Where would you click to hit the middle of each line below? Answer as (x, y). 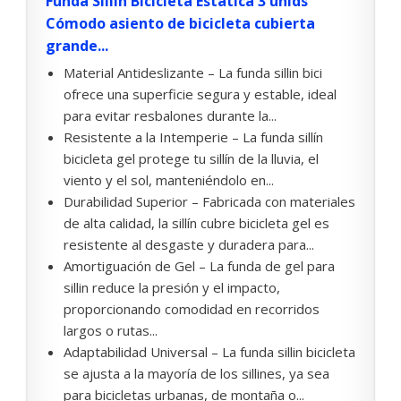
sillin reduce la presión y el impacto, (172, 288)
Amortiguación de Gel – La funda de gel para (199, 266)
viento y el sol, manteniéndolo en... (169, 180)
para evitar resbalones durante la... (170, 116)
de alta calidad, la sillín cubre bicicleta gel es (196, 223)
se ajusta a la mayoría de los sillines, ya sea (196, 374)
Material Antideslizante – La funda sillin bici (193, 73)
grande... (77, 46)
